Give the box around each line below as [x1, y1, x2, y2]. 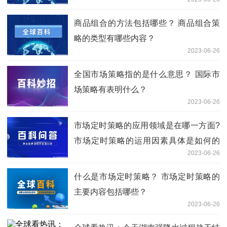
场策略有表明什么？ [74, 85, 147, 94]
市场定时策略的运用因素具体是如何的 [74, 136, 220, 145]
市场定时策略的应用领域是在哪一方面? [74, 121, 220, 130]
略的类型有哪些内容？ [74, 33, 155, 43]
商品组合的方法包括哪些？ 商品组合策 [74, 18, 220, 27]
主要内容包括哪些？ [74, 187, 147, 196]
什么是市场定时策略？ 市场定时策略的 [74, 172, 220, 181]
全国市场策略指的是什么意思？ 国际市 [74, 69, 220, 79]
